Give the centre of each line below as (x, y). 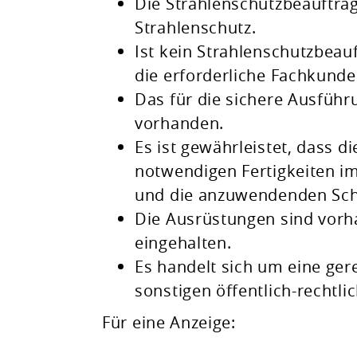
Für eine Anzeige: (169, 322)
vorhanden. (179, 123)
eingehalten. (183, 242)
